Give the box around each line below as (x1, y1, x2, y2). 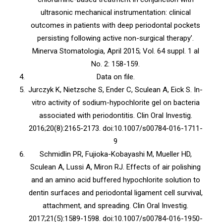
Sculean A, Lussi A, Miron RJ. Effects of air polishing (30, 163, 201, 171)
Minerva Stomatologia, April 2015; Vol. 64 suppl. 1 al (32, 47, 199, 55)
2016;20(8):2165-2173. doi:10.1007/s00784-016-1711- (28, 124, 203, 133)
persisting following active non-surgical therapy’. (37, 34, 194, 43)
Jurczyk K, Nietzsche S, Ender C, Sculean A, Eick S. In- (28, 85, 203, 94)
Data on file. (96, 72, 135, 81)
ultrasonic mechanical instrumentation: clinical (40, 8, 191, 17)
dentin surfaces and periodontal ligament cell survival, (28, 188, 203, 197)
